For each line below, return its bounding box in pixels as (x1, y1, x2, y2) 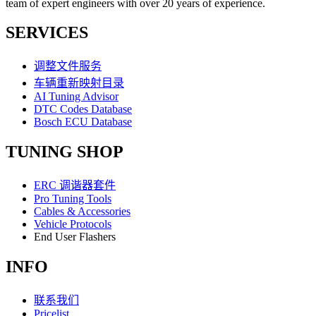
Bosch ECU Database (34, 116, 132, 128)
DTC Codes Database (34, 103, 132, 116)
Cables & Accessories (34, 205, 130, 218)
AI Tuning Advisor (34, 90, 119, 103)
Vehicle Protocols (34, 218, 111, 231)
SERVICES (6, 23, 88, 42)
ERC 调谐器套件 (34, 179, 116, 192)
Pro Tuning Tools (34, 193, 111, 205)
